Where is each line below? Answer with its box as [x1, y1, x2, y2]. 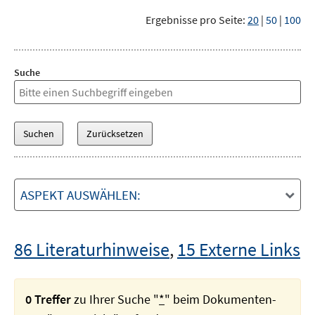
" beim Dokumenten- [165, 291, 276, 307]
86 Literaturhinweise [14, 238, 169, 261]
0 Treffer [25, 291, 71, 307]
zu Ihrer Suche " [71, 291, 159, 307]
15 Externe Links [177, 238, 300, 261]
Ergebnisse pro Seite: [146, 13, 245, 27]
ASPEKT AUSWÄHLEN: [20, 186, 141, 203]
